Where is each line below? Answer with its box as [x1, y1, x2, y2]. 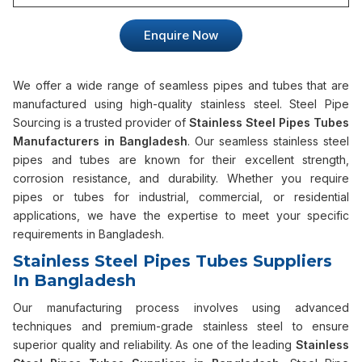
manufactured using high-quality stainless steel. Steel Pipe [13, 97, 349, 111]
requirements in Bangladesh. [13, 227, 164, 241]
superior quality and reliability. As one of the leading [13, 338, 296, 351]
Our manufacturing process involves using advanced [13, 301, 349, 314]
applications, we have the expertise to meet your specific [13, 208, 349, 222]
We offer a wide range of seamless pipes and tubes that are [13, 78, 349, 92]
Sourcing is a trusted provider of [13, 116, 189, 129]
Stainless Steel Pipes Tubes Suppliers [13, 251, 332, 271]
